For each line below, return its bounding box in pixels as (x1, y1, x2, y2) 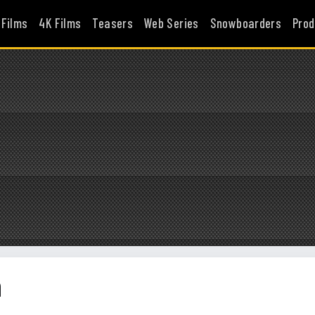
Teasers (92, 15, 134, 31)
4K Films (39, 15, 82, 31)
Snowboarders (210, 15, 282, 31)
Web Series (144, 15, 199, 31)
